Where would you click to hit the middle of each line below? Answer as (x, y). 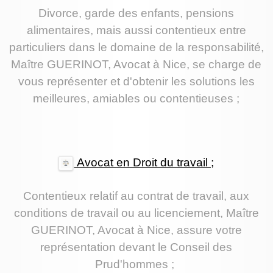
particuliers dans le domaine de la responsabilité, (136, 48)
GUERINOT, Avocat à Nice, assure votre (136, 230)
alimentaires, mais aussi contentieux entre (136, 30)
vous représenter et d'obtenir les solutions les (136, 82)
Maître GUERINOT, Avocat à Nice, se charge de (136, 65)
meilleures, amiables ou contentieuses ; (136, 99)
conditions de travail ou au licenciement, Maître (136, 213)
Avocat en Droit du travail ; (144, 162)
